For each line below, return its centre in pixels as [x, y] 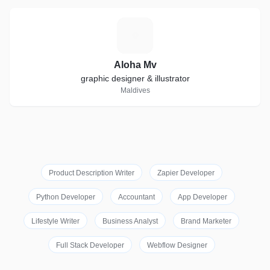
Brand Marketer [206, 221]
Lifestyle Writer [55, 221]
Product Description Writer [91, 173]
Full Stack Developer [90, 245]
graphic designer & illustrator [135, 78]
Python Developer [65, 197]
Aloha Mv [135, 64]
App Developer [202, 197]
